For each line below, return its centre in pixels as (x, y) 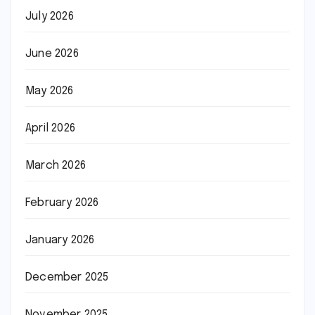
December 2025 (67, 277)
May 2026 (50, 91)
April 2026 (50, 128)
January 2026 (60, 240)
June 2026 (52, 53)
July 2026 (50, 16)
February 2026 (62, 202)
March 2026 (56, 165)
